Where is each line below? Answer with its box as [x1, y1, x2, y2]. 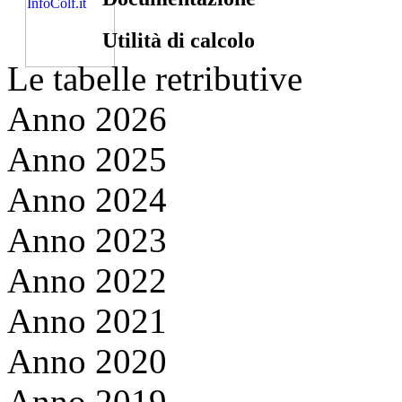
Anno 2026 [7, 100, 167, 138]
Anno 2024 [7, 180, 167, 219]
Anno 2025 [7, 140, 167, 179]
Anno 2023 [7, 221, 167, 259]
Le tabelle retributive [7, 59, 302, 98]
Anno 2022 [7, 261, 167, 300]
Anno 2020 [7, 342, 167, 380]
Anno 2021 [7, 301, 167, 340]
